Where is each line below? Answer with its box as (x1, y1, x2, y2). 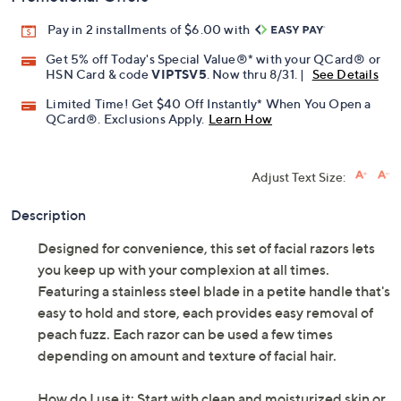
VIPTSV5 (151, 66, 207, 82)
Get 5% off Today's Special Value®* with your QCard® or (46, 51, 381, 67)
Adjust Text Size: (252, 169, 346, 185)
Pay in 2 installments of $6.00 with (47, 21, 253, 38)
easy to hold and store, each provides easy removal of (38, 303, 373, 322)
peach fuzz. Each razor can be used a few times (38, 325, 333, 344)
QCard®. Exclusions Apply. (46, 111, 205, 127)
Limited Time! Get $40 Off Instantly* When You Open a (46, 96, 371, 112)
